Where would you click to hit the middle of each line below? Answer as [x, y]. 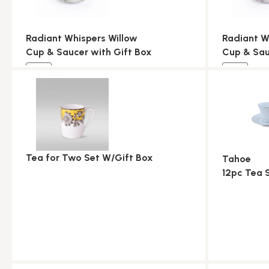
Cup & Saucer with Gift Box [89, 52]
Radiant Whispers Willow [82, 38]
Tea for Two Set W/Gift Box [89, 158]
